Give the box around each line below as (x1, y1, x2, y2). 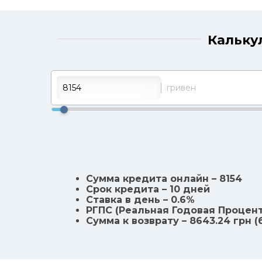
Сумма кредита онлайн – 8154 (86, 173, 242, 184)
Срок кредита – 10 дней (86, 183, 210, 195)
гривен (167, 82, 196, 93)
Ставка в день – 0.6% (86, 194, 195, 205)
